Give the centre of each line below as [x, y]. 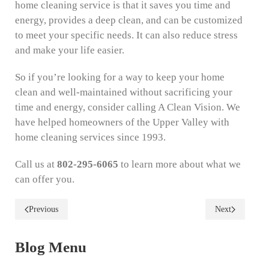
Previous [44, 210]
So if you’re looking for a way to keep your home [120, 77]
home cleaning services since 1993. [90, 138]
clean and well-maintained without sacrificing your [124, 92]
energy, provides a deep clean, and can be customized [129, 20]
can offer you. [45, 180]
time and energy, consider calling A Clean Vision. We [128, 107]
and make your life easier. [70, 50]
